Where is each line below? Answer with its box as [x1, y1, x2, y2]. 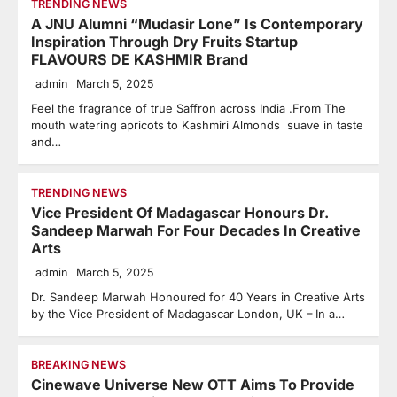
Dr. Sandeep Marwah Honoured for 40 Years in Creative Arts [31, 290, 365, 304]
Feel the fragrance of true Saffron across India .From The [31, 101, 346, 115]
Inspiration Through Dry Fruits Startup [31, 33, 298, 51]
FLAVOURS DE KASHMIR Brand [31, 51, 248, 68]
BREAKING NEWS [31, 358, 126, 371]
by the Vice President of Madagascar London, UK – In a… [31, 307, 345, 321]
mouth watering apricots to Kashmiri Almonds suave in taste [31, 118, 363, 132]
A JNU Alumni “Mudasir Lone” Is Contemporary [31, 15, 363, 33]
